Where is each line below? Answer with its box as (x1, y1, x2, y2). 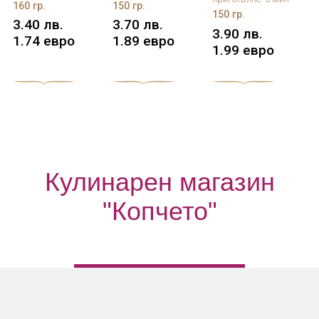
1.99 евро (212, 42, 275, 59)
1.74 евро (12, 33, 75, 50)
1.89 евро (113, 33, 174, 50)
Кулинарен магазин (44, 167, 275, 197)
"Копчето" (102, 197, 217, 226)
